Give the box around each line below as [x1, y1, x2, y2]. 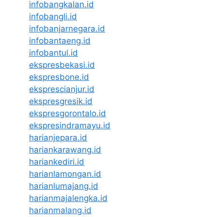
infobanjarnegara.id [29, 23, 105, 33]
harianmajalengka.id [29, 193, 108, 203]
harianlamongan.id [29, 169, 101, 179]
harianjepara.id [29, 132, 87, 142]
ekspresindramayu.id [29, 120, 110, 130]
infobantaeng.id [29, 35, 91, 46]
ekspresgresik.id [29, 96, 93, 106]
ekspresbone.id [29, 72, 89, 82]
